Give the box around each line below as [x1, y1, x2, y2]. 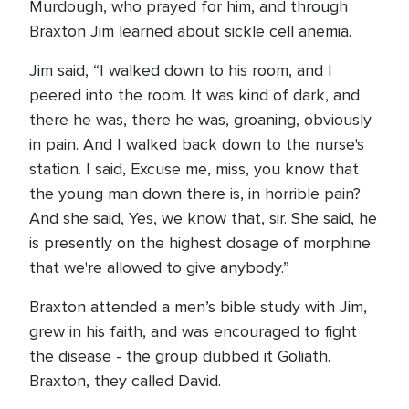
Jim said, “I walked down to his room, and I [29, 60, 332, 80]
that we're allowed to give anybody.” [29, 257, 294, 278]
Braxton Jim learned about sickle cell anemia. [29, 21, 351, 41]
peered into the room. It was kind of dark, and [29, 85, 360, 105]
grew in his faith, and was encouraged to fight [29, 321, 357, 341]
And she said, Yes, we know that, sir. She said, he [29, 208, 377, 228]
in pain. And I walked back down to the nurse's [29, 134, 364, 154]
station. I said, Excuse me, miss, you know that [29, 159, 359, 179]
